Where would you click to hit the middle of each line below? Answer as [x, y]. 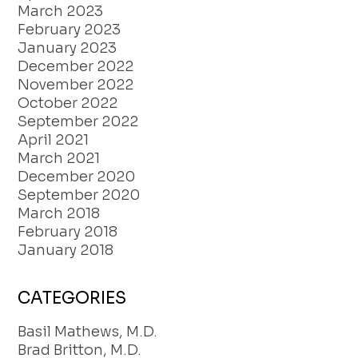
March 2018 [59, 214]
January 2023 [68, 48]
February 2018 [68, 232]
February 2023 [70, 30]
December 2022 [76, 67]
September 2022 [78, 122]
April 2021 [54, 140]
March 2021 [59, 159]
